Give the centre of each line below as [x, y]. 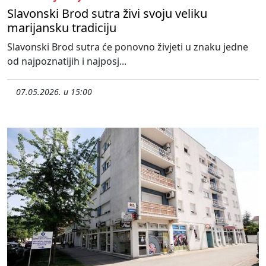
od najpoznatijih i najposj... [67, 61]
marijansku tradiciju [62, 27]
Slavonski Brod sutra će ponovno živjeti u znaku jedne [128, 47]
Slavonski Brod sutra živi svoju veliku [107, 13]
